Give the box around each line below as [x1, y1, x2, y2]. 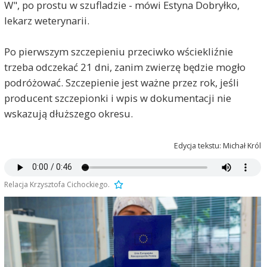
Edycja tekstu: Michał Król [174, 140, 262, 151]
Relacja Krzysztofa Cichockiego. [4, 179, 110, 190]
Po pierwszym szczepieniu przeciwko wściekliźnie [4, 44, 233, 58]
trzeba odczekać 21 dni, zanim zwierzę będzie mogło [4, 60, 246, 74]
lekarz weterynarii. [4, 13, 89, 27]
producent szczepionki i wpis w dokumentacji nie [4, 91, 231, 105]
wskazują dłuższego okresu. [4, 106, 133, 120]
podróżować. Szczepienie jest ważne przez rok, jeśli [4, 75, 239, 89]
